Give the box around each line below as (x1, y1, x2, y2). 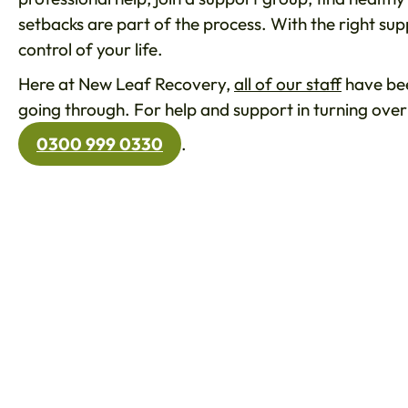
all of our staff (234, 73, 342, 96)
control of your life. (18, 38, 163, 61)
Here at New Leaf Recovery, (18, 73, 234, 96)
